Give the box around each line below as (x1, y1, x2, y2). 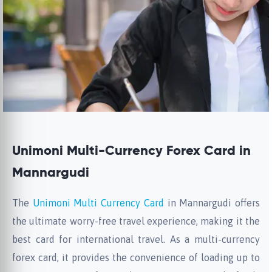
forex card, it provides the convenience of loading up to (12, 252, 260, 263)
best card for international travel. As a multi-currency (12, 234, 260, 245)
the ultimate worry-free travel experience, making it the (12, 216, 260, 226)
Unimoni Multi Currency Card (32, 197, 164, 208)
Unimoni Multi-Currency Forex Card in (12, 144, 251, 158)
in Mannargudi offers (163, 197, 260, 208)
